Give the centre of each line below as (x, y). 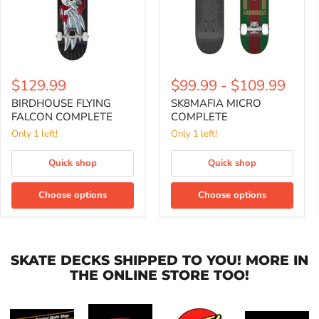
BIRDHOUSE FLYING (61, 103)
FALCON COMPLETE (62, 117)
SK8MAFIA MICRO (216, 103)
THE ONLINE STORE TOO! (159, 275)
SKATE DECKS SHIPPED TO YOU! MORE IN (159, 260)
